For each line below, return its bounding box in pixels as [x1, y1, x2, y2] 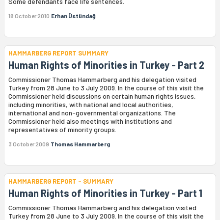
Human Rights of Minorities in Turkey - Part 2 [8, 59, 204, 71]
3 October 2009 [8, 140, 49, 148]
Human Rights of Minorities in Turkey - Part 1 [8, 187, 202, 199]
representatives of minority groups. [8, 125, 116, 134]
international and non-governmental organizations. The [8, 109, 176, 117]
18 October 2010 [8, 12, 50, 20]
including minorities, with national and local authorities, [8, 100, 173, 109]
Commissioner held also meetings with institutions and [8, 117, 172, 126]
